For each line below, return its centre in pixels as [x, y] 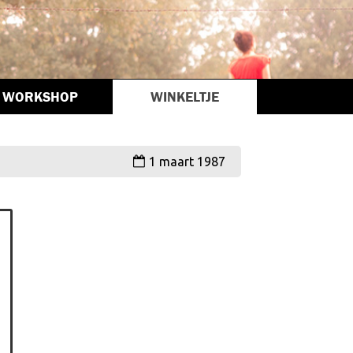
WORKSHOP [40, 97]
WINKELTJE [184, 97]
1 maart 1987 [187, 162]
